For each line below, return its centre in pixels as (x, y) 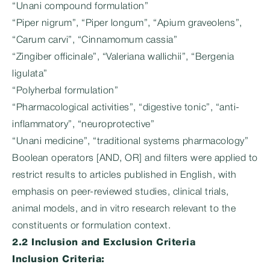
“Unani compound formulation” (80, 7)
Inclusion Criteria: (58, 260)
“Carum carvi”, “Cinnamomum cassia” (95, 40)
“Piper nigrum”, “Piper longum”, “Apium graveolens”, (127, 24)
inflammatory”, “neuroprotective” (83, 125)
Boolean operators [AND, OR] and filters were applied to (135, 159)
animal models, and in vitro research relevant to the (124, 209)
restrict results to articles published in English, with (124, 175)
